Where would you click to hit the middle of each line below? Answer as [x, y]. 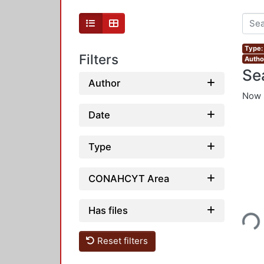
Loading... [239, 216]
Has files [108, 210]
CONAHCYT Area [129, 178]
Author [104, 83]
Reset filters [122, 241]
